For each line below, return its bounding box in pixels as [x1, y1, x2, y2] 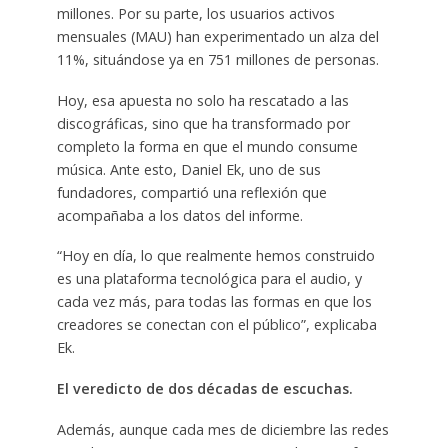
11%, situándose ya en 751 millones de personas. [56, 49, 379, 69]
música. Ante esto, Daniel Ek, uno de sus [56, 159, 321, 179]
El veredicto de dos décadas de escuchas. [56, 379, 353, 399]
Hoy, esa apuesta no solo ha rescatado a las [56, 90, 349, 110]
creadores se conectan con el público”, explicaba [56, 315, 377, 335]
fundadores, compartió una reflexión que [56, 182, 327, 202]
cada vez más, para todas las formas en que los [56, 292, 372, 312]
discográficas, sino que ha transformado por [56, 113, 350, 133]
